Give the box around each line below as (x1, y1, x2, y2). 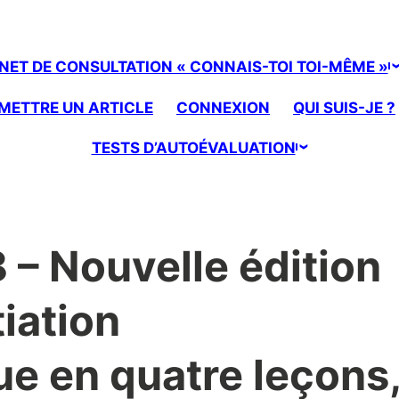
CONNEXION (176, 98, 270, 117)
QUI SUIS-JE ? (292, 98, 395, 117)
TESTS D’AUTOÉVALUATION (91, 139, 296, 158)
